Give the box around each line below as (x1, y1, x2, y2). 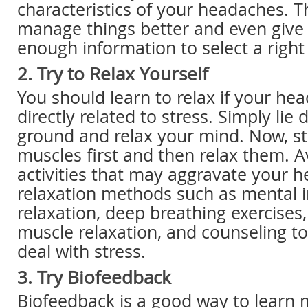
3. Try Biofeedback (17, 265, 171, 289)
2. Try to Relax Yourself (17, 62, 208, 86)
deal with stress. (17, 240, 146, 263)
